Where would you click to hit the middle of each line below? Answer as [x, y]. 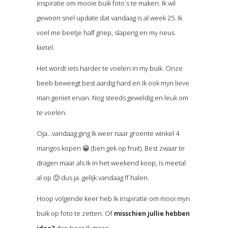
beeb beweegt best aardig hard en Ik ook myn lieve [113, 83]
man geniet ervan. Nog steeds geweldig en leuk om [112, 98]
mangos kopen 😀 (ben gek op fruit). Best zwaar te [110, 148]
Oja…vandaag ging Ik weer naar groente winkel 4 [108, 134]
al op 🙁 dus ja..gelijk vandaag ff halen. [93, 178]
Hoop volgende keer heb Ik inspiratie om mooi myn [113, 199]
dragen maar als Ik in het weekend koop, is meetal [111, 163]
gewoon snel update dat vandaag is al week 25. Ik [109, 18]
